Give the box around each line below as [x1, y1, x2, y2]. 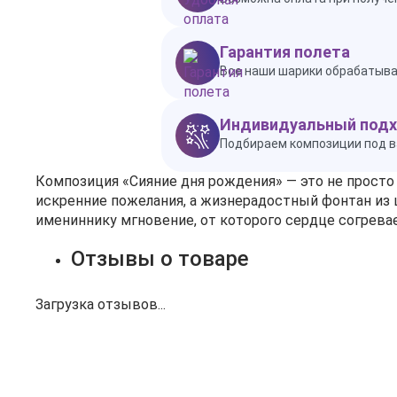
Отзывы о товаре [71, 246, 249, 271]
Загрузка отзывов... [35, 296, 166, 313]
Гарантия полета [220, 43, 350, 61]
